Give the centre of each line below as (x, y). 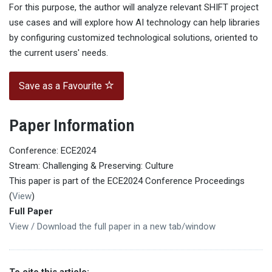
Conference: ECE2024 (53, 150)
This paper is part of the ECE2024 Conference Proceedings (127, 181)
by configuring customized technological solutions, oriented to (134, 38)
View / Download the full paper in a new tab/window (112, 226)
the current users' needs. (59, 53)
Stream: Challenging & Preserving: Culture (91, 165)
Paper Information (72, 125)
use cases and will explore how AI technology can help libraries (134, 23)
